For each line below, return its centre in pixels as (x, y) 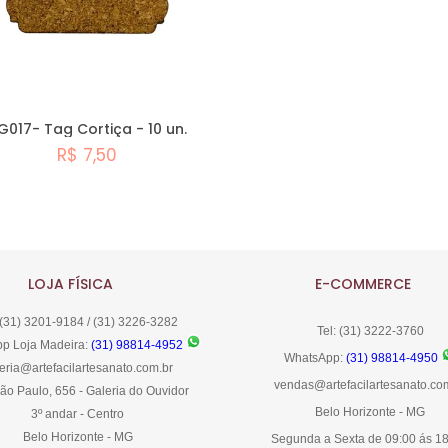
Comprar (108, 231)
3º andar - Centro (78, 414)
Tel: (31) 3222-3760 (370, 331)
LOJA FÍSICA (70, 283)
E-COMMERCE (362, 283)
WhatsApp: (315, 358)
